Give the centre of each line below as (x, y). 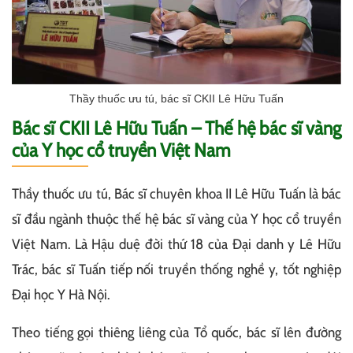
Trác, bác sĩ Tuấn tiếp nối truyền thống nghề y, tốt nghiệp (176, 270)
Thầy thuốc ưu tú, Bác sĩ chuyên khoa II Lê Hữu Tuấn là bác (176, 194)
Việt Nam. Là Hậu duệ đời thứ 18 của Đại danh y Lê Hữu (176, 245)
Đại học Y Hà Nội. (61, 295)
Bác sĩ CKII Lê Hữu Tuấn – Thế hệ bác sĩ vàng (176, 128)
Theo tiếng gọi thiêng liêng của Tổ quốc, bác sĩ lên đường (176, 333)
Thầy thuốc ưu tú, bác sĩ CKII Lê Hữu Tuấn (176, 99)
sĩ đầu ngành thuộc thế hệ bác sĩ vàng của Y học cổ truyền (176, 219)
